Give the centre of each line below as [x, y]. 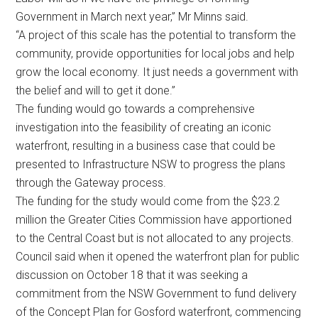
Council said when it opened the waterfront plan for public [158, 257]
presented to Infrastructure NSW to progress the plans [151, 165]
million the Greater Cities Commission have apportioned [154, 220]
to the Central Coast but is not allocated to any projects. [155, 238]
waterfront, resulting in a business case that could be [146, 146]
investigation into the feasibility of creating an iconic [144, 128]
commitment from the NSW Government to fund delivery [157, 294]
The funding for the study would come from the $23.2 [148, 202]
